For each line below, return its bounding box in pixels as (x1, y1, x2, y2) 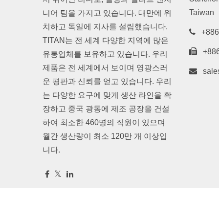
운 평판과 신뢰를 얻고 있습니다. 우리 (43, 77, 172, 86)
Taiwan (189, 8, 214, 17)
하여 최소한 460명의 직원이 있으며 (43, 118, 165, 127)
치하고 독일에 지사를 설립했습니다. (43, 22, 168, 31)
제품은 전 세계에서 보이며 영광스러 (43, 64, 168, 72)
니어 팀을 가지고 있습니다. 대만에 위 (43, 9, 172, 18)
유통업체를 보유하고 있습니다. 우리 (43, 50, 168, 59)
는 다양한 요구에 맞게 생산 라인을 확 (43, 91, 172, 100)
